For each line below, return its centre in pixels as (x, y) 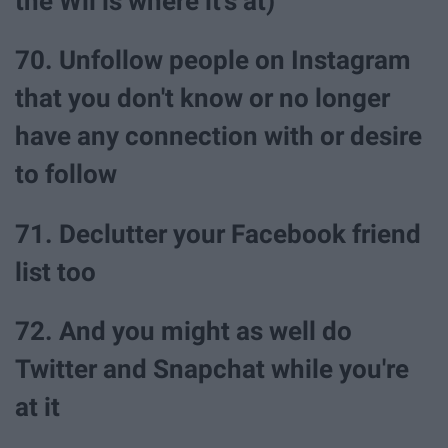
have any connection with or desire (218, 136)
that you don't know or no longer (202, 98)
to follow (66, 174)
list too (55, 271)
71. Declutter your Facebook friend (218, 233)
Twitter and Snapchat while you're (212, 368)
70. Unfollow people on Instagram (213, 60)
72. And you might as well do (183, 330)
